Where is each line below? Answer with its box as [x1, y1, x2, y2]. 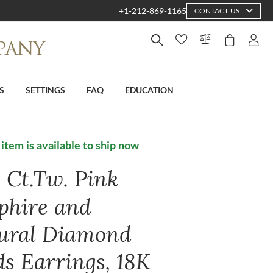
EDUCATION [125, 84, 174, 95]
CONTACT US [194, 5, 239, 15]
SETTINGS [26, 84, 65, 95]
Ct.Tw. [7, 165, 69, 193]
